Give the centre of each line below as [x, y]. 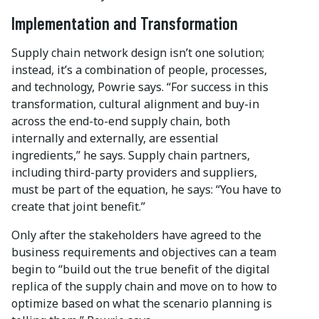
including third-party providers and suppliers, [134, 173]
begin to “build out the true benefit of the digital [141, 270]
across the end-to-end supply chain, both [121, 121]
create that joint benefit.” [78, 207]
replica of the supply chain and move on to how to [144, 287]
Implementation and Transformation [125, 23]
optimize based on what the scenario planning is [142, 304]
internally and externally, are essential [115, 138]
